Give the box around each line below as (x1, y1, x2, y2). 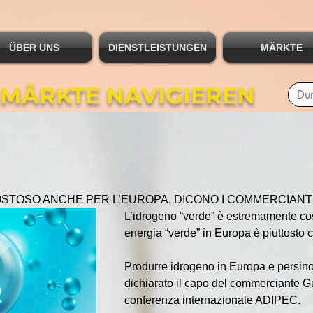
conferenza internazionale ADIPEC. (124, 294, 300, 306)
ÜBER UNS (8, 42, 59, 53)
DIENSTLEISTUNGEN (108, 42, 207, 53)
